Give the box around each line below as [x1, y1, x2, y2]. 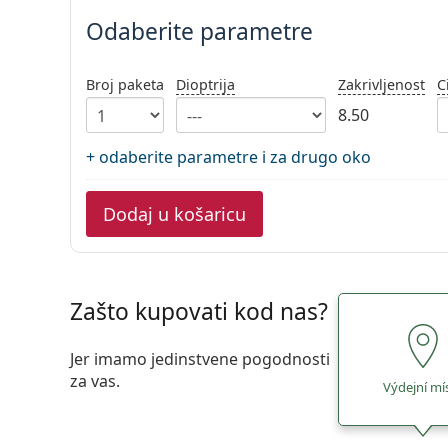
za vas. [69, 370, 120, 392]
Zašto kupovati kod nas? [69, 296, 328, 327]
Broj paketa [85, 75, 164, 94]
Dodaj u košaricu [102, 202, 246, 226]
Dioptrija [175, 75, 235, 94]
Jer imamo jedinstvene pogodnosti [69, 348, 330, 370]
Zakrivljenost [337, 75, 425, 94]
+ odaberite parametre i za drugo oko [85, 146, 371, 168]
